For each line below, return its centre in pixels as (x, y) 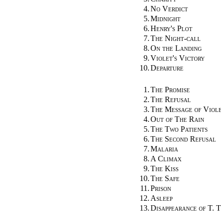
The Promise (170, 89)
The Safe (165, 178)
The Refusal (171, 99)
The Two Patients (179, 129)
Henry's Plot (171, 28)
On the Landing (176, 48)
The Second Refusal (183, 139)
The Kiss (165, 168)
